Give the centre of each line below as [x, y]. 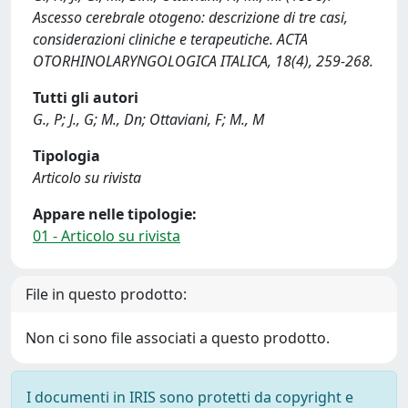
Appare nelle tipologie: [115, 214]
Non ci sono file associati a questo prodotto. [178, 338]
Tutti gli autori [86, 97]
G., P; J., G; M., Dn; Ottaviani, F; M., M [148, 119]
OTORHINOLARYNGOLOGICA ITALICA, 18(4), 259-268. [203, 61]
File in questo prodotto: [106, 294]
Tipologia [66, 156]
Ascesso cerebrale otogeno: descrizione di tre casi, [190, 17]
